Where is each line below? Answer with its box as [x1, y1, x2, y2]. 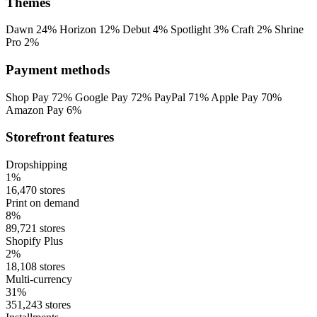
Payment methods [6, 62, 110, 78]
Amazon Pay [6, 103, 64, 116]
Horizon [59, 23, 96, 36]
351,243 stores [6, 299, 71, 311]
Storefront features [6, 129, 114, 145]
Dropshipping [6, 158, 67, 171]
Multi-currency [6, 273, 72, 286]
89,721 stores [6, 222, 65, 235]
